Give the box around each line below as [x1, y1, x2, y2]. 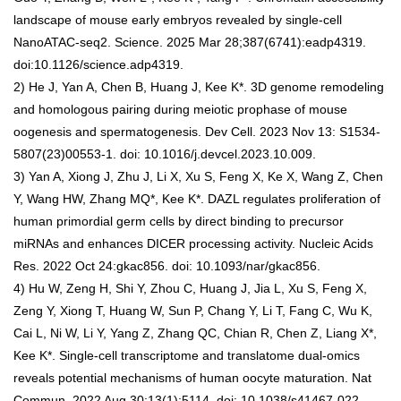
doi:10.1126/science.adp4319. [13, 56, 183, 72]
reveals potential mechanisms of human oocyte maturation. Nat [13, 370, 371, 385]
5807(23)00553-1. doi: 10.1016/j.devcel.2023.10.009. [13, 146, 316, 161]
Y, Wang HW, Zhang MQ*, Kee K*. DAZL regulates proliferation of [13, 191, 380, 206]
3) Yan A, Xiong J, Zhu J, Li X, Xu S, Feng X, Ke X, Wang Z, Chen [13, 168, 383, 183]
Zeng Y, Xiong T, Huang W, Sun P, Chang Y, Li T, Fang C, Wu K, [13, 303, 372, 318]
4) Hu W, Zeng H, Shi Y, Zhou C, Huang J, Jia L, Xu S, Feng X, [13, 280, 367, 295]
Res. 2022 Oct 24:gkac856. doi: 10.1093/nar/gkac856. [13, 258, 320, 273]
